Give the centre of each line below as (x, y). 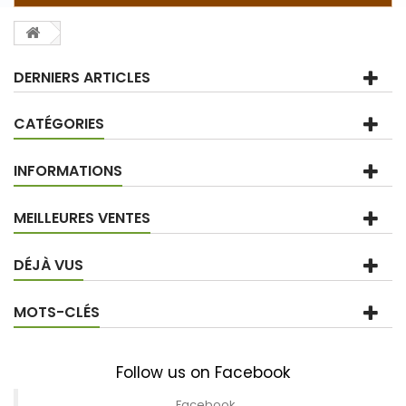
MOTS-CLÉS (57, 312)
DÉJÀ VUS (48, 265)
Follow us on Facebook (203, 372)
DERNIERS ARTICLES (82, 77)
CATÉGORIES (59, 123)
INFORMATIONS (68, 170)
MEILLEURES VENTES (82, 217)
